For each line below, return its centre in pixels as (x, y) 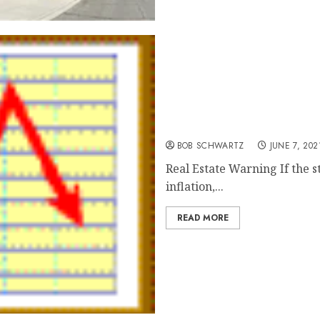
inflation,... (194, 186)
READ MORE (202, 218)
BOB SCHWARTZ (210, 146)
